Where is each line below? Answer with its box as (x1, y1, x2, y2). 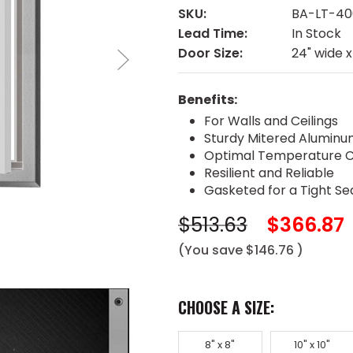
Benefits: (178, 91, 237, 110)
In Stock (292, 24, 341, 43)
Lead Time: (178, 24, 247, 43)
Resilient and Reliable (203, 164, 334, 183)
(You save (178, 241, 243, 260)
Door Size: (178, 44, 243, 63)
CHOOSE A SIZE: (178, 295, 274, 320)
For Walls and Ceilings (203, 112, 338, 131)
